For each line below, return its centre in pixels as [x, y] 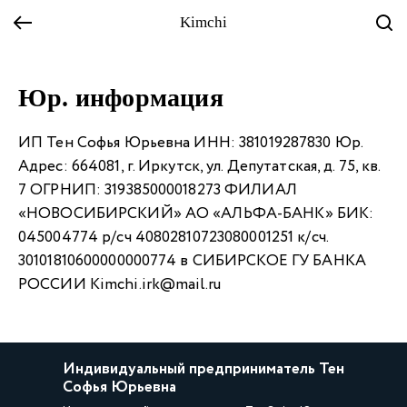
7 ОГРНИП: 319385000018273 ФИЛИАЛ [158, 190]
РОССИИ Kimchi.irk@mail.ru [119, 285]
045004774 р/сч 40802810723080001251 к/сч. [173, 238]
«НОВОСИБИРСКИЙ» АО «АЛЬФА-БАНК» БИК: [196, 214]
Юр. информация [121, 98]
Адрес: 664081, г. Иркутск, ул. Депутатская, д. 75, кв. [199, 167]
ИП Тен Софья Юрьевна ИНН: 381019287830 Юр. [190, 143]
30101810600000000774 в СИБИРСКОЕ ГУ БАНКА [192, 261]
